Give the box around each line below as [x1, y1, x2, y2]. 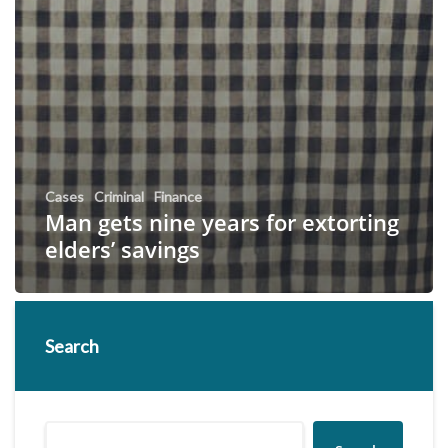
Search [45, 334, 99, 357]
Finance [154, 187, 202, 205]
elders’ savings [45, 233, 200, 264]
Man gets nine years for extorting [45, 206, 399, 237]
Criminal [94, 187, 144, 205]
